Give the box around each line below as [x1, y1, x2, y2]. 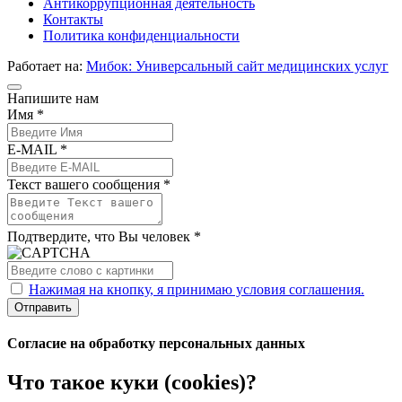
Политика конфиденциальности [43, 27, 240, 43]
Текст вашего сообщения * [7, 176, 170, 192]
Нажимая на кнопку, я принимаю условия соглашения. [29, 281, 364, 297]
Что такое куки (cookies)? [7, 371, 257, 395]
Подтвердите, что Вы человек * [7, 228, 201, 244]
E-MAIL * [7, 141, 67, 157]
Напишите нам [7, 90, 99, 106]
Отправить [14, 300, 72, 314]
